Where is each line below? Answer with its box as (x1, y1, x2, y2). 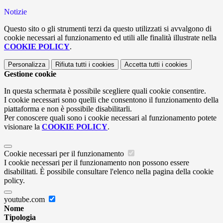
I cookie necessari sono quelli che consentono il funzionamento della (4, 96, 219, 105)
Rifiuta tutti (55, 61, 87, 69)
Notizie (4, 7, 27, 16)
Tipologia (4, 213, 36, 222)
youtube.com (4, 195, 47, 204)
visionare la (4, 122, 42, 131)
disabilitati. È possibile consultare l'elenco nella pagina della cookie (4, 167, 214, 176)
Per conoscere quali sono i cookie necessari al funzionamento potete (4, 113, 217, 122)
